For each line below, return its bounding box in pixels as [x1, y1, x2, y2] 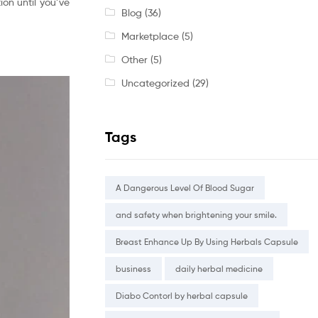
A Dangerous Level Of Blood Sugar [116, 182, 254, 194]
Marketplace [121, 29, 179, 42]
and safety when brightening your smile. [116, 209, 277, 221]
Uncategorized [121, 76, 190, 89]
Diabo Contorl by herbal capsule [116, 290, 248, 302]
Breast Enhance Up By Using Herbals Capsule [116, 236, 298, 248]
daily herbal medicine [175, 263, 263, 275]
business [116, 263, 151, 275]
